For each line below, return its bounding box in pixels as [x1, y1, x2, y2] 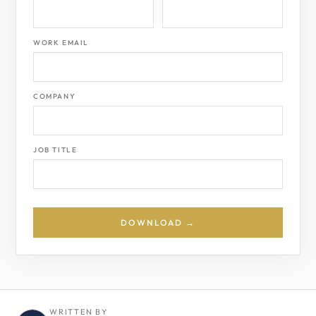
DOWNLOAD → [121, 217, 195, 228]
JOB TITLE [33, 145, 78, 154]
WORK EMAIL [33, 38, 89, 47]
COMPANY [33, 92, 76, 101]
